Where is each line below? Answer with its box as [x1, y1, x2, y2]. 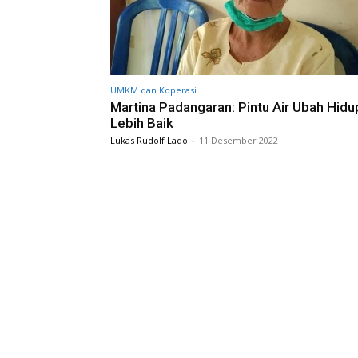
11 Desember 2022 [199, 133, 278, 146]
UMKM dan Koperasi [110, 83, 197, 96]
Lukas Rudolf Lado [110, 133, 188, 146]
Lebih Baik [110, 114, 173, 131]
